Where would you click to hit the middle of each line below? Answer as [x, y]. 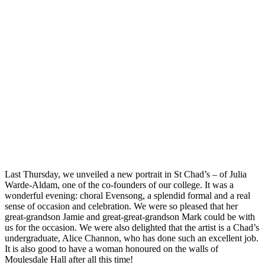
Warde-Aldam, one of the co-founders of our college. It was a [119, 185]
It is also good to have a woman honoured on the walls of [112, 248]
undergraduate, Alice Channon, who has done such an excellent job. [132, 238]
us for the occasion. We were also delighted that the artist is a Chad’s [132, 227]
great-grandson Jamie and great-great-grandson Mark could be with [130, 216]
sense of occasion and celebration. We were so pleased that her [121, 206]
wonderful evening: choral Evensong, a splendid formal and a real [127, 195]
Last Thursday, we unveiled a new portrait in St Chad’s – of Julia [126, 174]
